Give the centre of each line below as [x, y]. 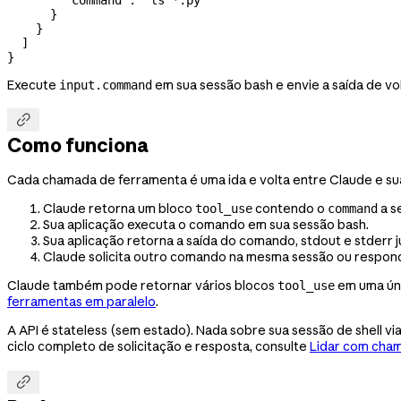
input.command [106, 85]
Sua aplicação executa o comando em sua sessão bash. [206, 225]
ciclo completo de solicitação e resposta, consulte [158, 347]
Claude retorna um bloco [119, 209]
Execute [33, 85]
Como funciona [78, 145]
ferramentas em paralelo [81, 302]
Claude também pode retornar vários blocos [142, 286]
